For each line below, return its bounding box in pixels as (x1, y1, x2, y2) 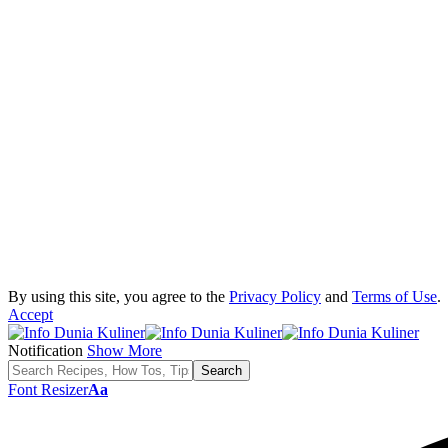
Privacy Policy (229, 288, 321, 305)
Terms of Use (352, 288, 437, 305)
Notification (8, 342, 83, 359)
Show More (87, 342, 162, 359)
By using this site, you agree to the (8, 288, 229, 305)
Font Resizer (8, 381, 88, 398)
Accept (8, 306, 53, 323)
